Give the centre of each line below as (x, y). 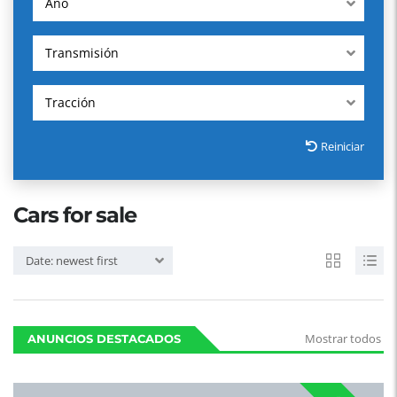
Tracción (70, 102)
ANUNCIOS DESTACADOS (104, 339)
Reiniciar (342, 146)
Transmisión (82, 53)
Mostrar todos (343, 339)
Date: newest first (72, 261)
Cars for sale (75, 215)
